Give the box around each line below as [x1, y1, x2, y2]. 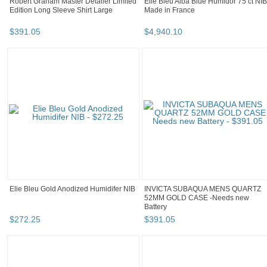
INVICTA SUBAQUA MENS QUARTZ [144, 185, 261, 194]
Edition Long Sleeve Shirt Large [10, 6, 113, 15]
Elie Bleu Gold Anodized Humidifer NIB [10, 185, 135, 194]
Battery [144, 203, 167, 212]
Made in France [144, 6, 195, 15]
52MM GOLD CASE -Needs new [144, 194, 249, 203]
